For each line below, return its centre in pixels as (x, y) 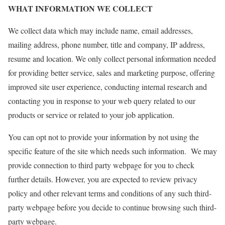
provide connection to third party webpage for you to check (101, 165)
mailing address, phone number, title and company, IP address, (106, 44)
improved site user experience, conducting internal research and (107, 86)
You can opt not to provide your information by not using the (103, 137)
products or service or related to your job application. (91, 115)
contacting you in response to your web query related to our (102, 100)
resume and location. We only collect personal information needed (112, 58)
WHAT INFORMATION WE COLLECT (80, 8)
